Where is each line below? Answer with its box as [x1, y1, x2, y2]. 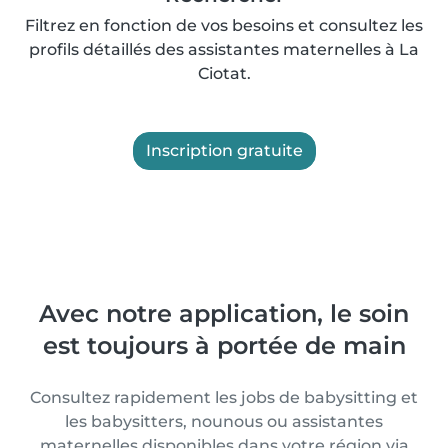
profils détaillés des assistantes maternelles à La [29, 40, 419, 59]
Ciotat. [197, 64, 251, 83]
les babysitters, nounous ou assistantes [65, 412, 383, 431]
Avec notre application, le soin [39, 299, 409, 328]
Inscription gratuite [145, 141, 303, 160]
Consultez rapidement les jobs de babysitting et [30, 388, 418, 407]
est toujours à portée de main [42, 331, 406, 360]
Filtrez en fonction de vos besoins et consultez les [25, 16, 423, 35]
